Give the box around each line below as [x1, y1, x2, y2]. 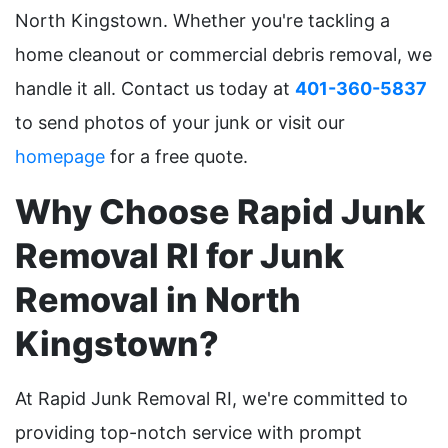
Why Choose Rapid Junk [15, 191, 425, 233]
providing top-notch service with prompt [15, 422, 362, 444]
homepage [15, 146, 105, 168]
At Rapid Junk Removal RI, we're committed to [15, 388, 408, 410]
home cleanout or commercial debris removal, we [15, 44, 432, 66]
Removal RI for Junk [15, 235, 344, 277]
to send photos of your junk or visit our [15, 112, 345, 134]
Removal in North [15, 279, 301, 321]
